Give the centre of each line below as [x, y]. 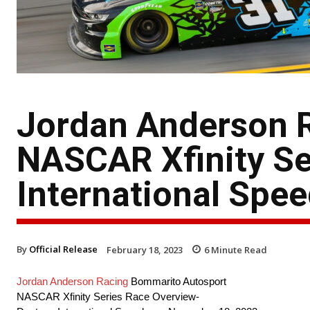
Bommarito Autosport [177, 282]
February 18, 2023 [145, 249]
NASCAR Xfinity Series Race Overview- [108, 297]
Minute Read [238, 249]
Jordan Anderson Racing [72, 282]
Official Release [63, 249]
